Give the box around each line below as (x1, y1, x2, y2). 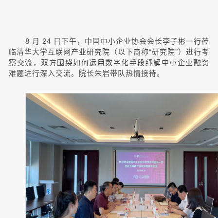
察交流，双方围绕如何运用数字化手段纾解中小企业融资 (9, 56, 209, 67)
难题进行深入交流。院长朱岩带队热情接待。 (9, 67, 164, 78)
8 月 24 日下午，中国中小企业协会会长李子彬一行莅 (25, 35, 209, 46)
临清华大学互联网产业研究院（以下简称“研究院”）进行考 (9, 46, 209, 56)
